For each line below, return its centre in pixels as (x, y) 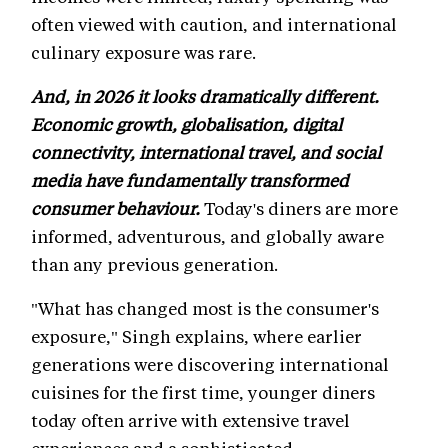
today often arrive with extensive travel (190, 420)
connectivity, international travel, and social (206, 152)
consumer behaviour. (117, 208)
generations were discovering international (210, 364)
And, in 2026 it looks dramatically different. (205, 96)
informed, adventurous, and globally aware (207, 236)
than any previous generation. (154, 264)
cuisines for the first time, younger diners (203, 392)
